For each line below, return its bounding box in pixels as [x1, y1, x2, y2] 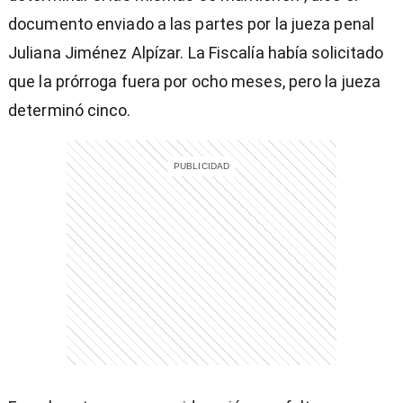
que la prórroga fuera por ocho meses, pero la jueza [8, 72, 381, 92]
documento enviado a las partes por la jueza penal [8, 14, 374, 34]
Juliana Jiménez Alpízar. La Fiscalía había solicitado [8, 43, 384, 63]
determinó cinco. [8, 101, 131, 121]
